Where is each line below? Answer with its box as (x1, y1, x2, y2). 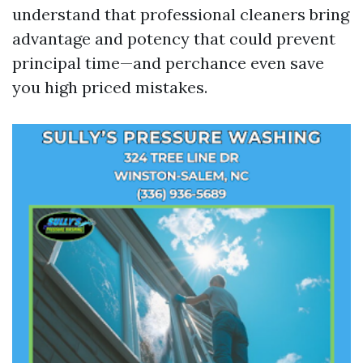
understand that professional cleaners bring (12, 4, 349, 24)
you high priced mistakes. (12, 77, 207, 97)
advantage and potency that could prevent (12, 28, 335, 49)
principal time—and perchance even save (12, 53, 324, 73)
